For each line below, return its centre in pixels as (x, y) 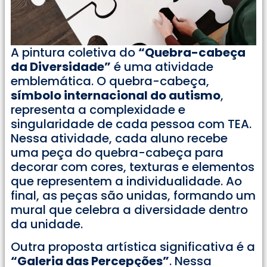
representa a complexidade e (98, 109)
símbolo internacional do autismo (116, 95)
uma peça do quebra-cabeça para (117, 152)
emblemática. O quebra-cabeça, (110, 81)
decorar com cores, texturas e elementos (133, 167)
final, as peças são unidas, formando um (133, 195)
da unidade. (47, 224)
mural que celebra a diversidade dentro (129, 209)
